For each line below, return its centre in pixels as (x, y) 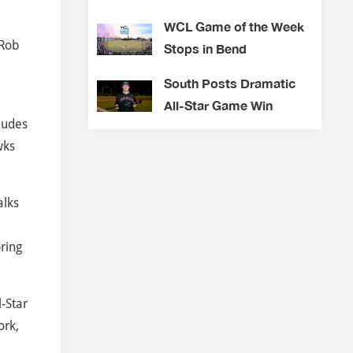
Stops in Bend (205, 49)
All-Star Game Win (218, 106)
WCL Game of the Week (234, 27)
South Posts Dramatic (229, 84)
